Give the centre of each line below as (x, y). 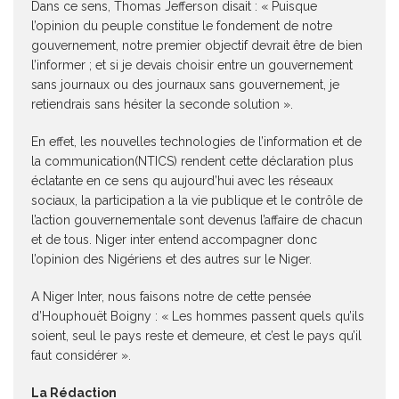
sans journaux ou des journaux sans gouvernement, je (185, 85)
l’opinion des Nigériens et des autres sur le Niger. (171, 260)
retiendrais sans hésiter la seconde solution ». (162, 105)
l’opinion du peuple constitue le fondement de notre (182, 26)
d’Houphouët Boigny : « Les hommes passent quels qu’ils (198, 317)
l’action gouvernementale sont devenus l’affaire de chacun (197, 220)
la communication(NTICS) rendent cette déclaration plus (192, 162)
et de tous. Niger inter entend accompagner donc (174, 240)
